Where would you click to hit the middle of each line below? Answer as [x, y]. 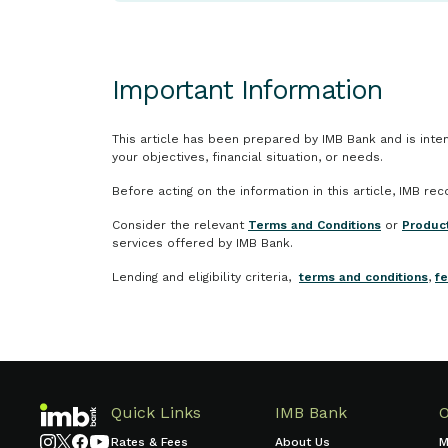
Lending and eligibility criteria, [205, 277]
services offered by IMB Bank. [202, 243]
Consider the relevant [180, 225]
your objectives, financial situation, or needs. [247, 157]
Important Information [247, 90]
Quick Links [156, 413]
